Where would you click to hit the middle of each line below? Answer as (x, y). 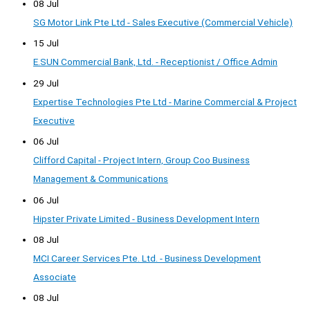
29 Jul (46, 83)
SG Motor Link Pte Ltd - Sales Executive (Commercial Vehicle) (163, 22)
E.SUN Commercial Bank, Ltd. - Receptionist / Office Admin (155, 62)
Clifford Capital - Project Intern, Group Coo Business (142, 160)
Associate (55, 277)
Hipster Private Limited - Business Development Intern (146, 218)
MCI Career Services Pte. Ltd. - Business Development (147, 258)
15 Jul (46, 43)
